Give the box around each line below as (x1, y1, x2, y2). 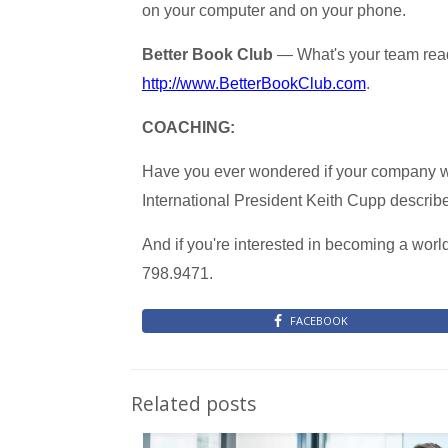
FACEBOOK (290, 313, 349, 328)
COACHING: (141, 119, 235, 136)
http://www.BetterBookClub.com (141, 75, 366, 92)
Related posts (131, 390, 256, 417)
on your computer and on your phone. (141, 2, 406, 19)
